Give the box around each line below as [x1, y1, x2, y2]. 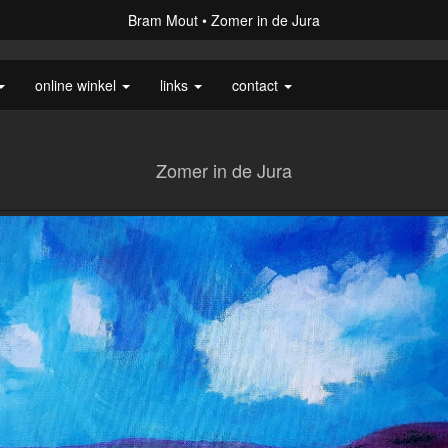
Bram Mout [128, 10, 198, 30]
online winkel [35, 75, 120, 95]
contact [232, 75, 282, 95]
